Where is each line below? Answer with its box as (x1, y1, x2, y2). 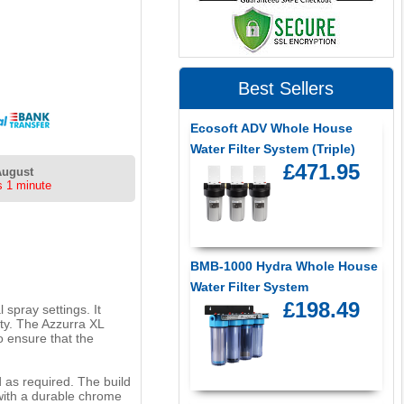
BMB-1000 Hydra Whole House (189, 258, 378, 273)
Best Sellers (238, 78, 335, 99)
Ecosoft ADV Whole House (189, 121, 353, 136)
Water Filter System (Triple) (189, 142, 355, 157)
